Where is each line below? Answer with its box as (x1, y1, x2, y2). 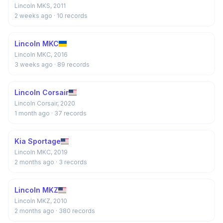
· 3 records (56, 158, 87, 166)
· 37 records (51, 110, 87, 117)
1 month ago (14, 110, 51, 117)
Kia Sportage (14, 137, 61, 145)
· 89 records (54, 61, 90, 68)
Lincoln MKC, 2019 (14, 148, 68, 156)
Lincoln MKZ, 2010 (14, 197, 67, 205)
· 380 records (56, 207, 95, 215)
